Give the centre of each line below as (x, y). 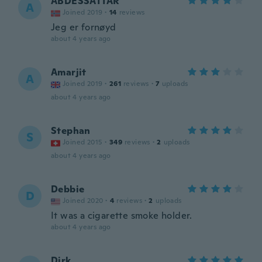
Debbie (68, 189)
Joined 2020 (83, 201)
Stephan (71, 131)
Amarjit (69, 72)
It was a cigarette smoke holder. (122, 216)
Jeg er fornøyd (84, 27)
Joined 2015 (83, 142)
